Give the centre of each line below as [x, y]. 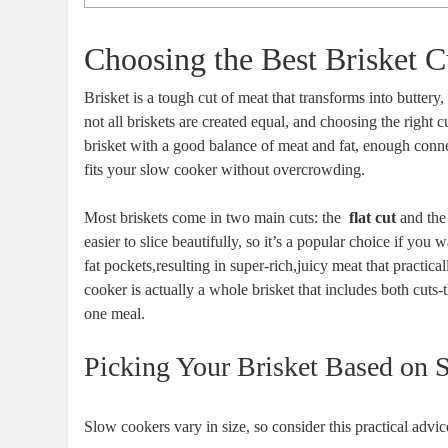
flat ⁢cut [373, 217]
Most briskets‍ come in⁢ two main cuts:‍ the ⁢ [217, 217]
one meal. [115, 313]
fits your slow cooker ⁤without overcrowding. [225, 169]
